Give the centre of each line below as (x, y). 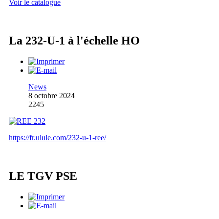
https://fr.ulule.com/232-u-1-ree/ (57, 137)
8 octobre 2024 (52, 95)
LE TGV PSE (43, 176)
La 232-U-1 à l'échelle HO (74, 41)
